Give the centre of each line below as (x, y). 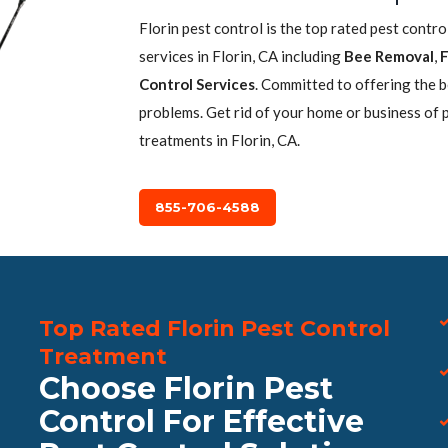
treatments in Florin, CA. (219, 140)
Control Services (197, 84)
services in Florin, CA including (241, 56)
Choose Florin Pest (186, 388)
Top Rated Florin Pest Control (214, 328)
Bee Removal (389, 56)
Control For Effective (201, 421)
